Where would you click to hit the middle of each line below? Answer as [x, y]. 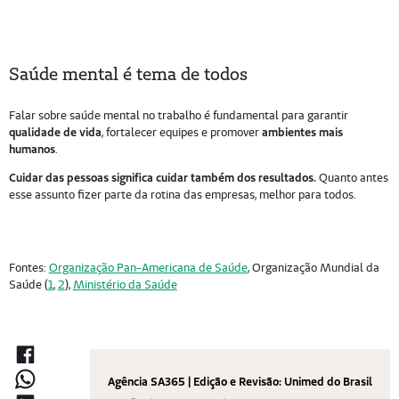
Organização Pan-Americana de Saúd [145, 268]
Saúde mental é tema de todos [128, 73]
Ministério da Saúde [125, 285]
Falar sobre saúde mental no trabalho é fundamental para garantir [178, 116]
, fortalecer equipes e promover [181, 133]
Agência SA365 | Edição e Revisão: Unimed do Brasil [240, 381]
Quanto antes [352, 178]
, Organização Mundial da [313, 268]
